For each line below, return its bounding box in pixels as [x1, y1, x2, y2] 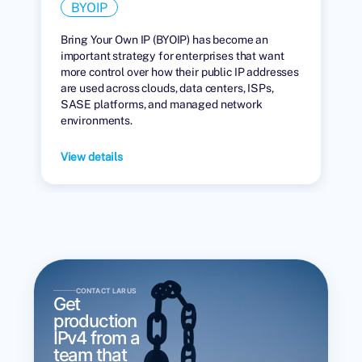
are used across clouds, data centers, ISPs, [60, 81, 274, 95]
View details [60, 149, 123, 163]
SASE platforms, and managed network [60, 97, 262, 111]
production [53, 309, 137, 331]
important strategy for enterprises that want [60, 48, 284, 62]
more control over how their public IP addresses [60, 65, 300, 78]
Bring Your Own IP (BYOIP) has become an [60, 32, 269, 46]
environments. [60, 113, 133, 127]
